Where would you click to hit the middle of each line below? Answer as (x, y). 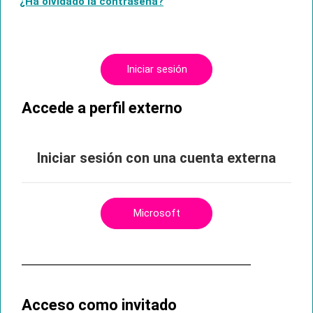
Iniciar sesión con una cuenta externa (156, 158)
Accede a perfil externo (102, 108)
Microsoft (156, 213)
